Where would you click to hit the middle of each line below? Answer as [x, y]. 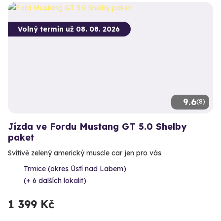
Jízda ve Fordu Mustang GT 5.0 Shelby [97, 126]
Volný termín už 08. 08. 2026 [69, 29]
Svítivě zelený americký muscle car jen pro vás [85, 153]
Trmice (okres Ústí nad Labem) [75, 168]
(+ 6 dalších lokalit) [55, 180]
